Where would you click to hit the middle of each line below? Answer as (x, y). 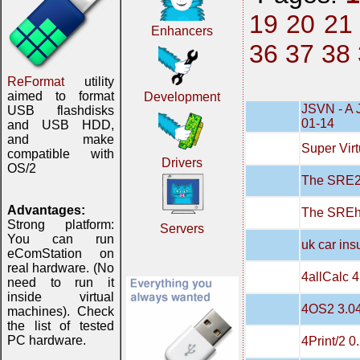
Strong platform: (61, 225)
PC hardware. (47, 340)
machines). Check (61, 311)
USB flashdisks (61, 110)
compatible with (61, 154)
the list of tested (61, 326)
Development (182, 97)
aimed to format (61, 96)
